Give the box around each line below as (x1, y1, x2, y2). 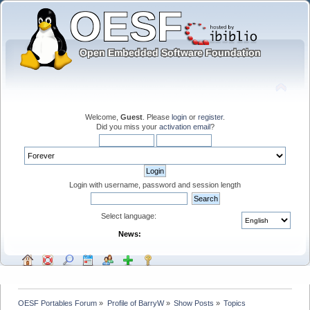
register (198, 112, 223, 121)
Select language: (100, 211, 158, 220)
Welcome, (85, 112, 120, 121)
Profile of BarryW (107, 298, 164, 307)
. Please (143, 112, 172, 121)
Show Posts (173, 298, 214, 307)
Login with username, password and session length (69, 180, 241, 189)
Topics (224, 298, 246, 307)
